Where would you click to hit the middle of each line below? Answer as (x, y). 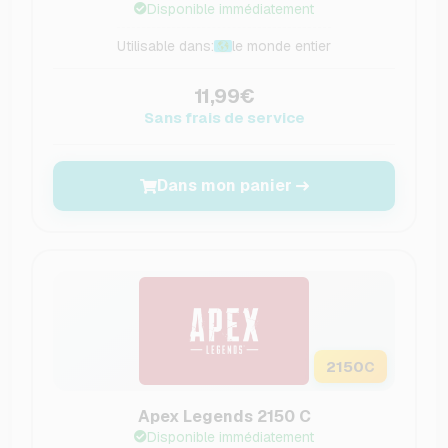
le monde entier (281, 46)
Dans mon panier (224, 186)
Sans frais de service (224, 118)
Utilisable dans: (165, 46)
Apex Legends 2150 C (224, 417)
